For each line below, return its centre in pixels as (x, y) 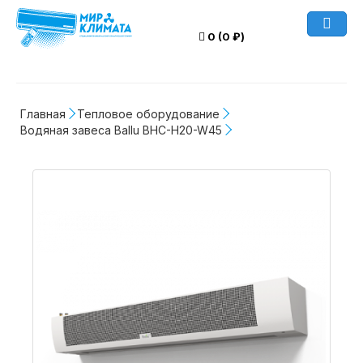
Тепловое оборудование (148, 114)
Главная (43, 114)
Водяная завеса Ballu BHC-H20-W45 (121, 130)
